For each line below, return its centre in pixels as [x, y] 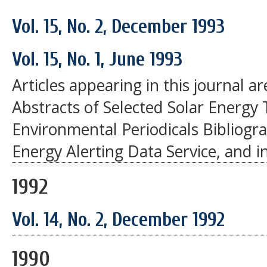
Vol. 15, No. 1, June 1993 [97, 59]
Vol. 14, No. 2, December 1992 [118, 220]
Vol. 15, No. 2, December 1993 [118, 27]
